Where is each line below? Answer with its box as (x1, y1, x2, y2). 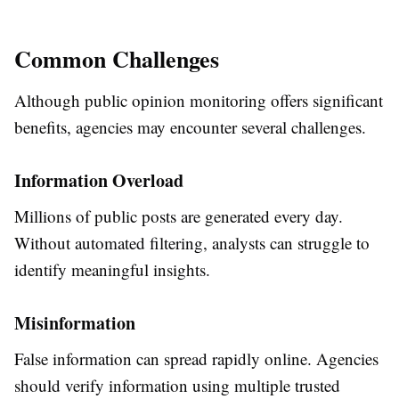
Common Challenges (14, 42, 219, 77)
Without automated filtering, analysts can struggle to (14, 232, 370, 255)
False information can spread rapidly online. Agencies (14, 347, 379, 370)
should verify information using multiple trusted (14, 374, 340, 397)
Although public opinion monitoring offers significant (14, 89, 383, 112)
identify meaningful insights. (14, 258, 210, 281)
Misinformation (14, 310, 135, 337)
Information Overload (14, 167, 183, 194)
